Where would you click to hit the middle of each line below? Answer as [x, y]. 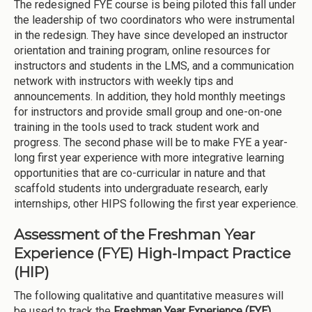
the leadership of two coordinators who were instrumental [154, 20]
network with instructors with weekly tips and [124, 81]
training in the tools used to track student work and [136, 127]
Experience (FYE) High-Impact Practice [152, 253]
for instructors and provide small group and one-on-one [148, 112]
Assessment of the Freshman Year [134, 234]
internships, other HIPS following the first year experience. [156, 204]
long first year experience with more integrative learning [149, 158]
